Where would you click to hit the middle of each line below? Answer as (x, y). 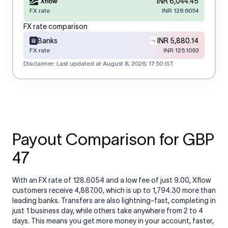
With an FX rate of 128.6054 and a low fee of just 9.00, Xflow (111, 180)
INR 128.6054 (180, 10)
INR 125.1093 (181, 50)
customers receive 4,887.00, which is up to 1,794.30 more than (114, 190)
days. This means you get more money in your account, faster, (113, 221)
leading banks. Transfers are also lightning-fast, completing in (114, 201)
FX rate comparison (55, 26)
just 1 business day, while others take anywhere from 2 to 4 (108, 211)
